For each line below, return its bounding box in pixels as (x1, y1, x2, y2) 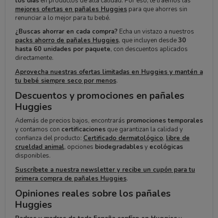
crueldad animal (15, 143, 64, 152)
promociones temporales (126, 116, 203, 126)
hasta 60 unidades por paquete (15, 45, 110, 54)
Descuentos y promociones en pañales (15, 89, 184, 103)
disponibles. (15, 151, 51, 161)
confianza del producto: (15, 134, 83, 143)
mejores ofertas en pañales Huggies (15, 5, 127, 14)
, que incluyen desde (118, 36, 178, 45)
